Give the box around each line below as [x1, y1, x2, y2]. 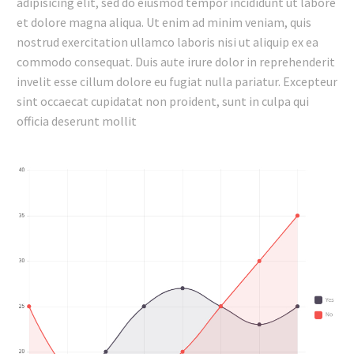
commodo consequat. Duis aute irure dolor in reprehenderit [17, 53, 335, 70]
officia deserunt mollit [17, 112, 137, 129]
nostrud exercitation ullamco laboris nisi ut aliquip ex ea [17, 33, 318, 50]
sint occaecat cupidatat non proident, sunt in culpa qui [17, 92, 309, 109]
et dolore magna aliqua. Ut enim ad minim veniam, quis [17, 13, 311, 30]
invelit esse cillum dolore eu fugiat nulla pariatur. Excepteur [17, 73, 337, 89]
